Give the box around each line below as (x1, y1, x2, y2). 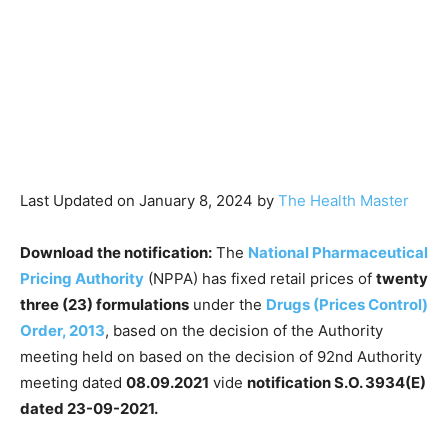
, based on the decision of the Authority (105, 320, 383, 340)
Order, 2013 (20, 320, 105, 340)
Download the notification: (20, 242, 212, 262)
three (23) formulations (20, 294, 189, 314)
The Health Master (278, 190, 409, 210)
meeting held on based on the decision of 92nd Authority (20, 346, 422, 366)
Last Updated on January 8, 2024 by (20, 190, 278, 210)
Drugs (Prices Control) (266, 294, 428, 314)
